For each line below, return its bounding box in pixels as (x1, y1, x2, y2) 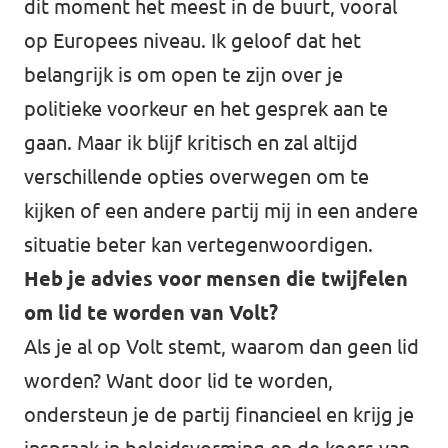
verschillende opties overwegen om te (24, 165, 369, 188)
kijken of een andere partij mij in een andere (24, 199, 418, 222)
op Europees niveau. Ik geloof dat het (24, 29, 361, 52)
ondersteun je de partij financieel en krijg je (24, 403, 414, 426)
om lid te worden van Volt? (24, 301, 278, 324)
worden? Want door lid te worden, (24, 369, 333, 392)
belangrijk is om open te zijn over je (24, 63, 343, 86)
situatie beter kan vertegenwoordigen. (24, 233, 373, 256)
